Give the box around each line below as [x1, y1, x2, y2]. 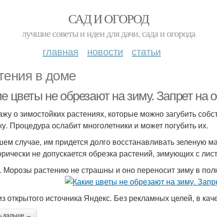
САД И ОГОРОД [68, 10, 149, 27]
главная [43, 44, 78, 58]
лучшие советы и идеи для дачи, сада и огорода [22, 27, 195, 40]
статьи [132, 44, 161, 58]
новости [87, 44, 123, 58]
